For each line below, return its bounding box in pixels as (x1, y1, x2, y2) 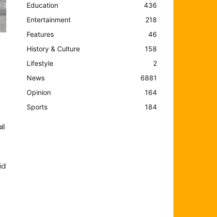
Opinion (27, 88, 51, 96)
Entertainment (27, 15, 71, 24)
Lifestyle (27, 59, 54, 67)
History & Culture (27, 44, 80, 53)
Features (27, 30, 54, 38)
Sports (27, 102, 48, 111)
